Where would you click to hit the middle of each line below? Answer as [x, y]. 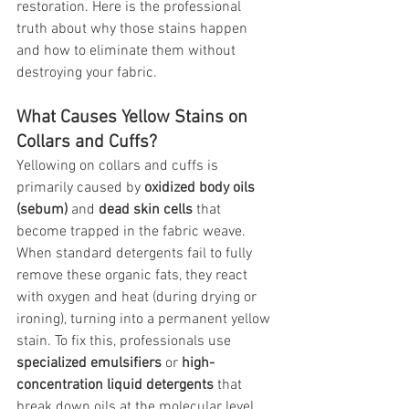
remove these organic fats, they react [134, 276]
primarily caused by [80, 189]
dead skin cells [146, 210]
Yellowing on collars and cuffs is [119, 167]
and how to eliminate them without [128, 52]
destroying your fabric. [87, 73]
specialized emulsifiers [89, 364]
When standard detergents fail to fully [136, 254]
